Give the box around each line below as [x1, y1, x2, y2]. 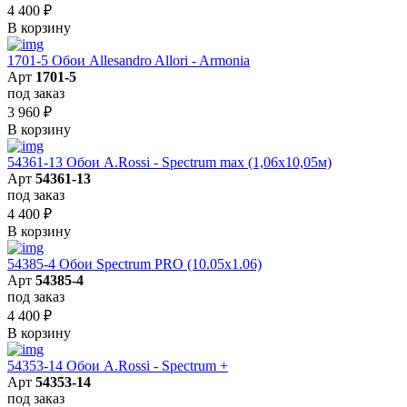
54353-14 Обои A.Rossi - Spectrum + [7, 357, 228, 373]
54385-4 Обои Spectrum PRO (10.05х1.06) [7, 255, 262, 272]
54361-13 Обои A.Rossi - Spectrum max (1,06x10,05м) [7, 154, 332, 170]
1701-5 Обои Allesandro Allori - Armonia [7, 52, 250, 68]
